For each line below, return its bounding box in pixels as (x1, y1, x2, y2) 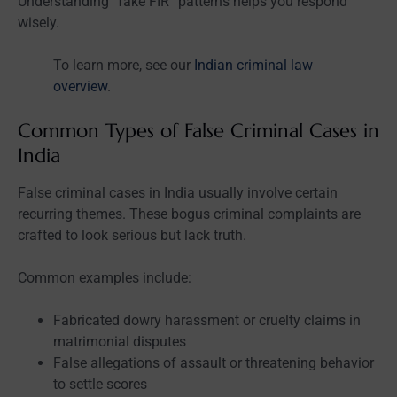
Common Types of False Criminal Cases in (18, 118, 379, 143)
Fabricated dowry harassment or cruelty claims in (53, 311, 361, 329)
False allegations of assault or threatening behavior (53, 354, 374, 371)
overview (53, 77, 107, 95)
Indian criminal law (191, 56, 313, 74)
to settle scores (53, 375, 147, 393)
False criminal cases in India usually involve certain (18, 183, 338, 201)
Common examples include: (18, 269, 191, 286)
